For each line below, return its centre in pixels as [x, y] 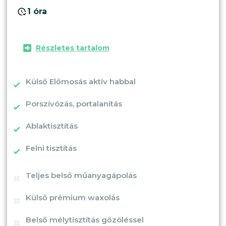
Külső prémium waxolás [73, 197]
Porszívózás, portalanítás [74, 103]
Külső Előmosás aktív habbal [81, 81]
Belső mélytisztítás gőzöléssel [85, 219]
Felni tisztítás [51, 148]
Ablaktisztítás [52, 126]
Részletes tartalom [73, 48]
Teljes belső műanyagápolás [81, 175]
